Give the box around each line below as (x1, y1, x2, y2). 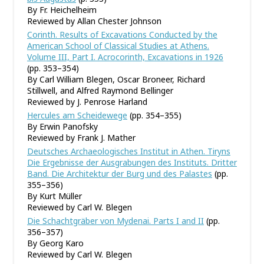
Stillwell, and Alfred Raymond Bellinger (27, 85, 173, 96)
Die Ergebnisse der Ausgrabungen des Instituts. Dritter (27, 157, 237, 168)
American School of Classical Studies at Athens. (27, 40, 209, 51)
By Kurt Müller (27, 190, 82, 202)
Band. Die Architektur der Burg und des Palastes (27, 168, 212, 179)
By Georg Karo (27, 237, 84, 249)
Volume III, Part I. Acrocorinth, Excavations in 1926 (27, 51, 223, 62)
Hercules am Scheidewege (27, 110, 127, 121)
